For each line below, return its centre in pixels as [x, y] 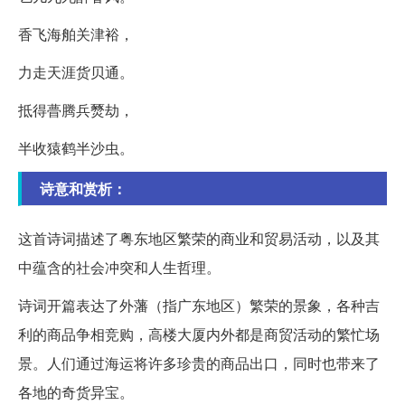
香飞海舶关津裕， [76, 34]
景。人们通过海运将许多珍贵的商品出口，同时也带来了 [199, 363]
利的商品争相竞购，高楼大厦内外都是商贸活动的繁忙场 [199, 334]
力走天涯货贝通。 [76, 72]
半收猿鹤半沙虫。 [76, 148]
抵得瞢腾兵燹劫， [76, 110]
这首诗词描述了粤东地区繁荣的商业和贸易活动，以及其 [199, 239]
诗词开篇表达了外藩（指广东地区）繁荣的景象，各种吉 [199, 306]
